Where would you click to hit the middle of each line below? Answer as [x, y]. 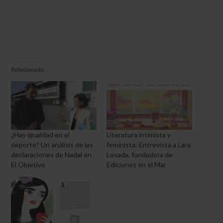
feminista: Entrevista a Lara [149, 144]
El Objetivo [28, 164]
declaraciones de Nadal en [52, 154]
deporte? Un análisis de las [52, 144]
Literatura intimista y [139, 134]
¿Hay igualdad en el [41, 134]
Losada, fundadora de [140, 154]
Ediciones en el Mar [136, 164]
